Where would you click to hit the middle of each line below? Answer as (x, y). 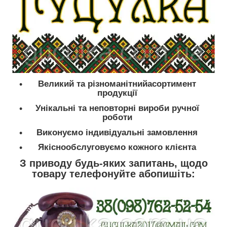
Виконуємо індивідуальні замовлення (117, 132)
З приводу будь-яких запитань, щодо (113, 163)
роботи (117, 117)
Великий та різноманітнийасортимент (117, 84)
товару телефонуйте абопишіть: (113, 174)
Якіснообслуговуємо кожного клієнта (117, 147)
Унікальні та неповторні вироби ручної (117, 108)
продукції (117, 93)
